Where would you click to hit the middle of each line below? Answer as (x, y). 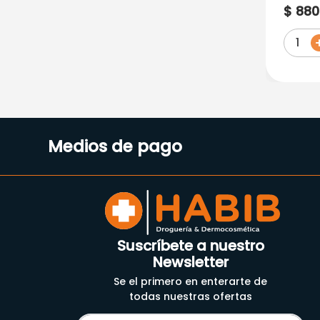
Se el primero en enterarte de (191, 282)
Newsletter (190, 262)
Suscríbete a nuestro (190, 246)
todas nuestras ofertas (190, 297)
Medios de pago (115, 147)
